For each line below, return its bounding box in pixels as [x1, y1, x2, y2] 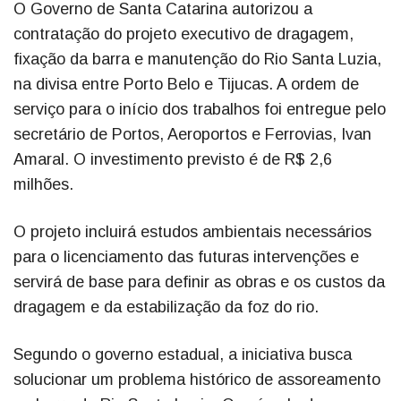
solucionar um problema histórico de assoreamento [13, 370, 380, 388]
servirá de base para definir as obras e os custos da [13, 272, 385, 291]
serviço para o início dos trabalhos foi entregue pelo [13, 99, 386, 118]
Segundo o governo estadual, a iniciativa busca [13, 345, 352, 363]
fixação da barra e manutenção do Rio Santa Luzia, [13, 49, 381, 68]
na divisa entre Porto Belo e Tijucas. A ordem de [13, 74, 359, 93]
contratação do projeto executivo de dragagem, [13, 24, 354, 43]
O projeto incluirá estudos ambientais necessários [13, 222, 371, 241]
